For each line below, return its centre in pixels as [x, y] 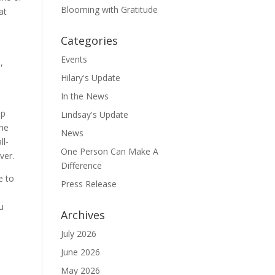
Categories [89, 41]
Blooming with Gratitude [109, 10]
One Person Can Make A [109, 151]
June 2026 [80, 252]
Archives [83, 215]
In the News [84, 96]
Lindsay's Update [94, 114]
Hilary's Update [90, 78]
